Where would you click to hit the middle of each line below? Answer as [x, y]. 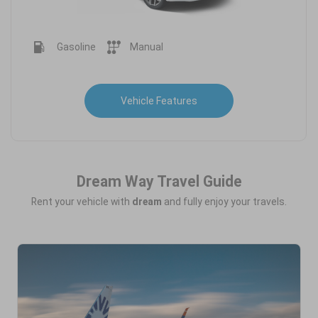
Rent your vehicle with [82, 201]
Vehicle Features [159, 101]
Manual [146, 47]
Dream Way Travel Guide [159, 181]
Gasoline [76, 47]
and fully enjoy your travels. [224, 201]
